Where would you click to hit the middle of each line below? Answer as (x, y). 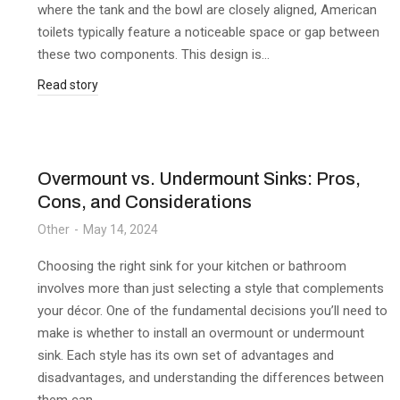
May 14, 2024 (121, 229)
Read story (68, 85)
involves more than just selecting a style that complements (211, 288)
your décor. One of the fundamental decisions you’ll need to (212, 311)
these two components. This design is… (154, 54)
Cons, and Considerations (145, 202)
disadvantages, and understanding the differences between (211, 378)
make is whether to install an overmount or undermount (201, 333)
